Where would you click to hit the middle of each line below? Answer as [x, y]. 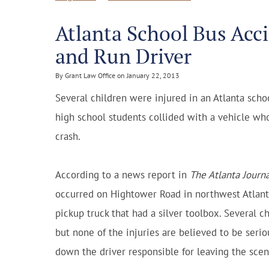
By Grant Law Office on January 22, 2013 [117, 75]
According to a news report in [122, 175]
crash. [68, 136]
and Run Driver [123, 56]
